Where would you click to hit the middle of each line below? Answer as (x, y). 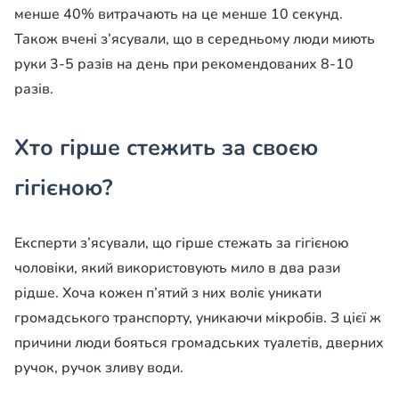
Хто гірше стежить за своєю (166, 148)
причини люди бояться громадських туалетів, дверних (199, 343)
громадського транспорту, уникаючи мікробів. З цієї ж (198, 318)
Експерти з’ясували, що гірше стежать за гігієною (181, 244)
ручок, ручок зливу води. (99, 368)
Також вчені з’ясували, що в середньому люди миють (195, 40)
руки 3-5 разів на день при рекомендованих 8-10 (184, 65)
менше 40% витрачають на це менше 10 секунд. (179, 15)
